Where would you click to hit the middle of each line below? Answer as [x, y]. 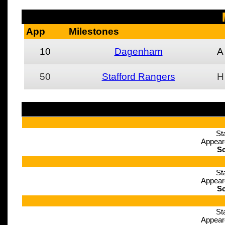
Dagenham [138, 51]
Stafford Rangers [138, 77]
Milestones [94, 31]
